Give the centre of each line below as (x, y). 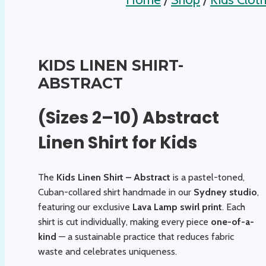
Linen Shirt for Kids (118, 143)
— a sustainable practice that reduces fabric (145, 236)
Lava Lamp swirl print (177, 207)
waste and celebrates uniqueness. (107, 251)
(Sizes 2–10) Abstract (129, 118)
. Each (234, 207)
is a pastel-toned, (208, 177)
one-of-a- (232, 221)
